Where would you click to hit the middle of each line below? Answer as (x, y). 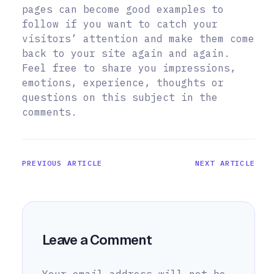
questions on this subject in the (120, 97)
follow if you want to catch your (120, 24)
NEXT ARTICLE (225, 163)
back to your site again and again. (126, 53)
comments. (50, 112)
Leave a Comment (97, 239)
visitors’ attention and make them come (138, 38)
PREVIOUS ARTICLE (62, 163)
